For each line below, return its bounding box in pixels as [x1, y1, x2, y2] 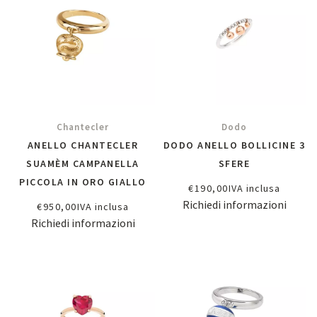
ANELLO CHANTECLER [27, 139, 139, 151]
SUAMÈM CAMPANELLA [26, 157, 139, 170]
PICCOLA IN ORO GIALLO [19, 175, 146, 188]
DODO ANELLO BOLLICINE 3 [163, 139, 306, 151]
